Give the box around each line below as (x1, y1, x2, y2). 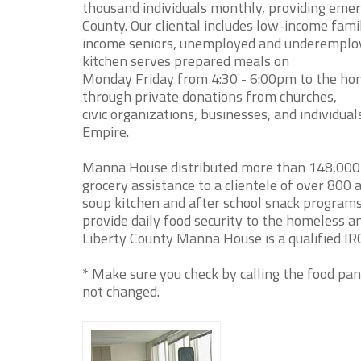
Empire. (82, 121, 129, 143)
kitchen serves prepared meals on (82, 50, 289, 72)
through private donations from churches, (82, 85, 337, 107)
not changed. (82, 280, 160, 302)
